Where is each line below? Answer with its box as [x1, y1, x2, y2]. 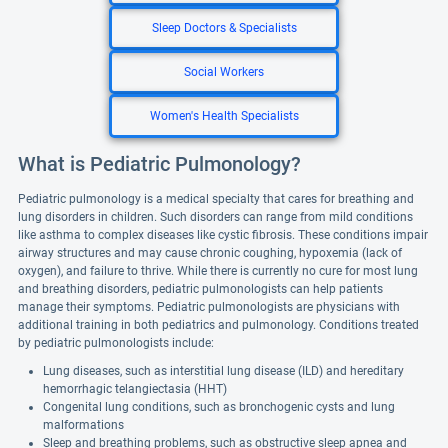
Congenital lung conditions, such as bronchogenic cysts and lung [43, 400, 395, 414]
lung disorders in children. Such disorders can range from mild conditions [18, 210, 413, 224]
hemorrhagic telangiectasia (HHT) [43, 382, 227, 396]
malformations [43, 418, 124, 432]
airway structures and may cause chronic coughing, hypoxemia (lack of [18, 246, 402, 260]
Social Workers [184, 65, 264, 79]
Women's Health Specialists [149, 109, 299, 123]
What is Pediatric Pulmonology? [18, 152, 301, 176]
